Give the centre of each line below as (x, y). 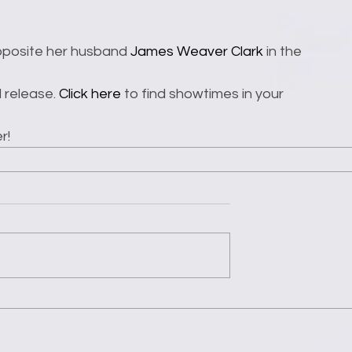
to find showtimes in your (204, 94)
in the (284, 52)
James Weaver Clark (197, 52)
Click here (90, 94)
